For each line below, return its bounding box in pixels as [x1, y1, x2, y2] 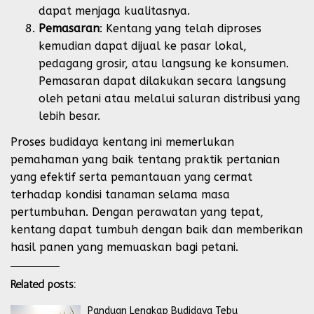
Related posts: [11, 277, 76, 291]
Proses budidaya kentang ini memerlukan [11, 135, 234, 149]
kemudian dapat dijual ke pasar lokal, [39, 39, 247, 53]
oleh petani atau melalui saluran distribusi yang [39, 92, 300, 105]
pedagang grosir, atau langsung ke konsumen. [39, 57, 289, 70]
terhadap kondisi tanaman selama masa [11, 187, 230, 201]
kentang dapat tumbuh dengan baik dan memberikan [11, 222, 303, 236]
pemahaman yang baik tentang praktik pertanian [11, 152, 280, 166]
